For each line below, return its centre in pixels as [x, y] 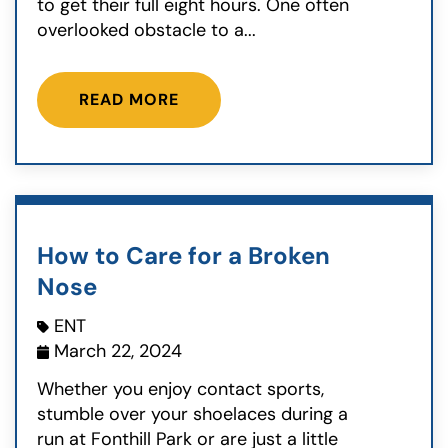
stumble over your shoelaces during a [192, 414]
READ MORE [129, 99]
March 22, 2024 [118, 351]
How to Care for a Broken [183, 255]
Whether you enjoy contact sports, [180, 389]
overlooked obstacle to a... [146, 30]
